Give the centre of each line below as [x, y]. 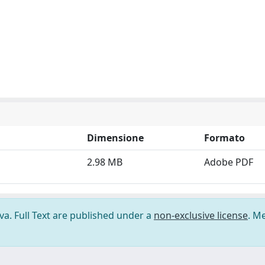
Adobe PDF [229, 162]
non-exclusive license [201, 215]
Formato [224, 138]
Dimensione [115, 138]
